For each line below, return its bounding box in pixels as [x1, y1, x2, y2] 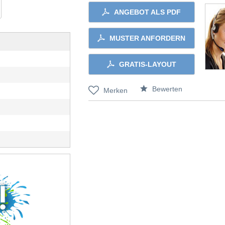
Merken [103, 86, 128, 95]
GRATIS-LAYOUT [119, 60, 176, 68]
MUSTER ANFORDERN [109, 34, 186, 42]
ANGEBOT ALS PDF [114, 8, 181, 16]
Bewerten [150, 85, 182, 93]
